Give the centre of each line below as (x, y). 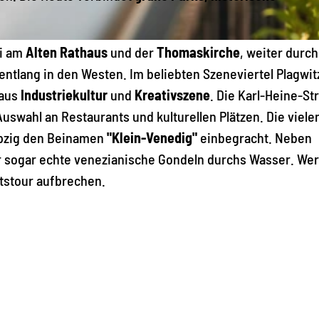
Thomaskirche (198, 52)
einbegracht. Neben (255, 137)
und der (132, 52)
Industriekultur (64, 94)
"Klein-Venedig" (152, 137)
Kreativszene (172, 94)
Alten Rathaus (67, 52)
